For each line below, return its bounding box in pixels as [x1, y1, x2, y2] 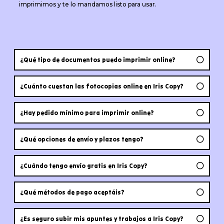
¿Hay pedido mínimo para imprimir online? [19, 108, 154, 116]
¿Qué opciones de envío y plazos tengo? [19, 135, 143, 143]
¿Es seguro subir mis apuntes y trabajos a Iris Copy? [19, 214, 183, 222]
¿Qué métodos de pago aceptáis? [19, 188, 124, 196]
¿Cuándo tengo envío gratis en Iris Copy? [19, 161, 147, 169]
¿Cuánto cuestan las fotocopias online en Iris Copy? [19, 82, 183, 90]
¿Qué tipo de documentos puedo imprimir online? [19, 55, 175, 63]
